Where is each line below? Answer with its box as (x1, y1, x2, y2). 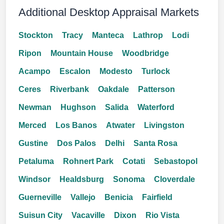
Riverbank (50, 85, 89, 93)
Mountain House (50, 49, 113, 57)
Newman (18, 103, 51, 111)
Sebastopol (154, 157, 197, 165)
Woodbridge (122, 49, 169, 57)
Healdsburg (59, 175, 104, 183)
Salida (105, 103, 128, 111)
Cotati (122, 157, 145, 165)
